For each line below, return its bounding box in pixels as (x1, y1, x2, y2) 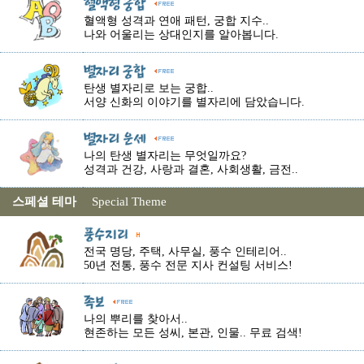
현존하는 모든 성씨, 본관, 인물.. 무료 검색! (84, 327, 302, 340)
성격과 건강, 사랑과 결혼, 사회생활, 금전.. (84, 163, 298, 176)
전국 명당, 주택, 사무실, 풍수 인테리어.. (84, 245, 287, 258)
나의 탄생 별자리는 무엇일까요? (84, 149, 246, 162)
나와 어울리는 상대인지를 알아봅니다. (84, 28, 279, 41)
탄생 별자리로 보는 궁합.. (84, 82, 214, 95)
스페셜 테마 (12, 194, 80, 209)
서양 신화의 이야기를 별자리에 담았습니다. (84, 96, 305, 109)
